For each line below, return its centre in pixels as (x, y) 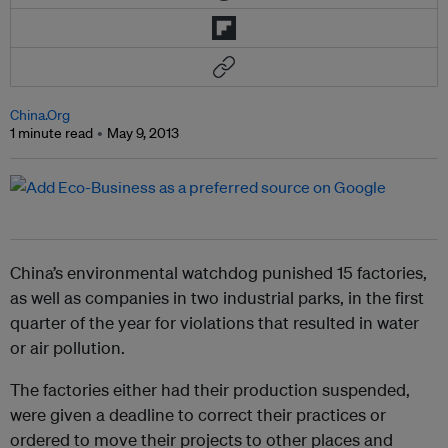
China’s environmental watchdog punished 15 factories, (218, 272)
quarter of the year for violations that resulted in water (214, 322)
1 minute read (51, 133)
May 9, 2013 (143, 133)
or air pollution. (67, 347)
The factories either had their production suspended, (210, 389)
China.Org (40, 115)
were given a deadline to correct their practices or (198, 414)
